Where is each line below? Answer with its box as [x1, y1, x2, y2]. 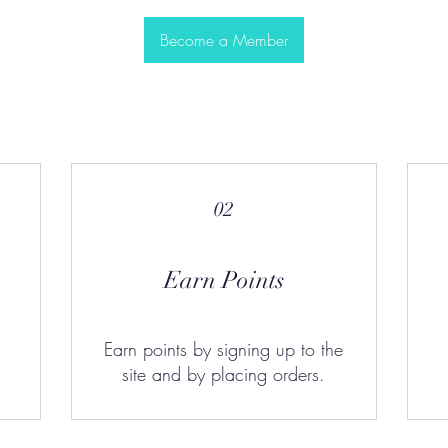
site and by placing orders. [122, 361, 326, 386]
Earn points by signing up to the [104, 336, 344, 361]
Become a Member [159, 28, 288, 51]
